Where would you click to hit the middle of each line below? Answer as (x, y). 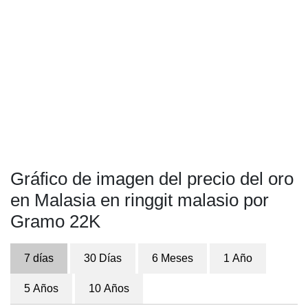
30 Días (103, 258)
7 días (39, 258)
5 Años (41, 288)
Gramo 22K (55, 221)
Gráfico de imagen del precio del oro (152, 179)
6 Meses (173, 258)
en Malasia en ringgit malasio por (140, 200)
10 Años (109, 288)
